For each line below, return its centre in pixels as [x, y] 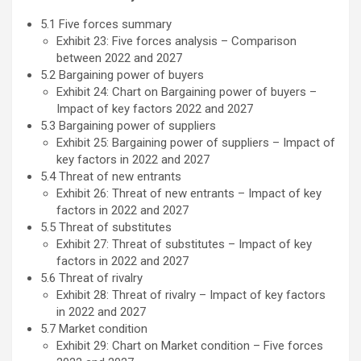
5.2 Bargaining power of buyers [124, 75]
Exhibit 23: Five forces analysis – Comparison [176, 41]
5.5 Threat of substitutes [108, 228]
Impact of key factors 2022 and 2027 [155, 109]
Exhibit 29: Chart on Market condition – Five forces [190, 346]
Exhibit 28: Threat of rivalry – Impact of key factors [191, 295]
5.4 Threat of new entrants [112, 177]
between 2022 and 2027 [119, 58]
